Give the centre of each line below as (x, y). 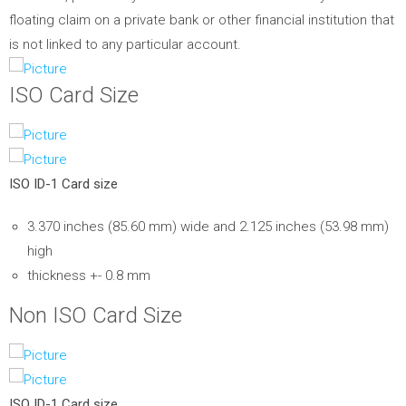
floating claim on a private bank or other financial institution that (202, 19)
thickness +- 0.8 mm (89, 275)
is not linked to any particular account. (125, 44)
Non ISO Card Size (96, 315)
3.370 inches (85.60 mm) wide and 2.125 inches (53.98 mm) (208, 226)
